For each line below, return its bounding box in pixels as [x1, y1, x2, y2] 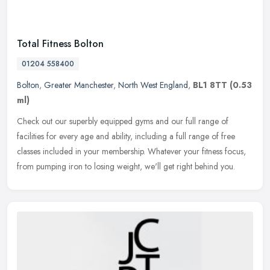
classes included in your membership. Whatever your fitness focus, [17, 145, 246, 157]
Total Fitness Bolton [17, 36, 104, 51]
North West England [118, 78, 188, 91]
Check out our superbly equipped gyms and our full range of [17, 115, 228, 127]
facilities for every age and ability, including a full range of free [17, 130, 235, 142]
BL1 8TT [193, 78, 227, 91]
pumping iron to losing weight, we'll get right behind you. [36, 160, 235, 172]
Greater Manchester [44, 78, 113, 91]
